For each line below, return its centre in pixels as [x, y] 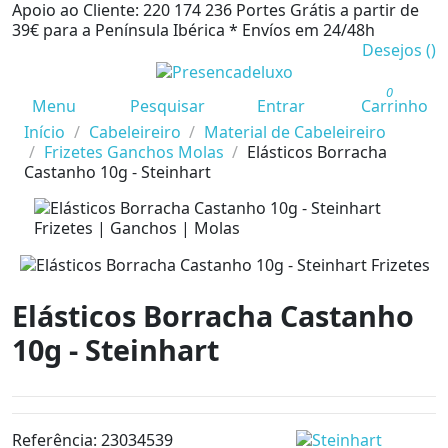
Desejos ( [396, 50]
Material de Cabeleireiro [295, 131]
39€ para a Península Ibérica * [125, 30]
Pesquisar [167, 105]
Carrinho [394, 105]
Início [44, 131]
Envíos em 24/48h [308, 30]
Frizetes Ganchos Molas [133, 151]
